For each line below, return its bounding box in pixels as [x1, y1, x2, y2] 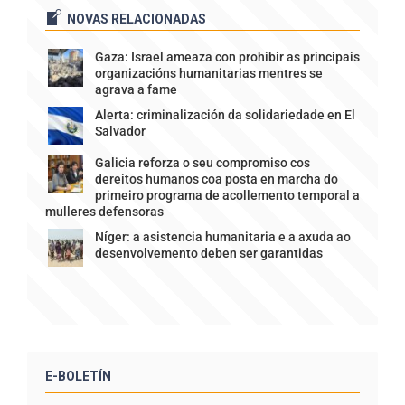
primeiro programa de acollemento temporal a [95, 187, 360, 202]
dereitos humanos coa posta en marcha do [95, 171, 338, 186]
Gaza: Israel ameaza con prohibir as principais [95, 49, 360, 64]
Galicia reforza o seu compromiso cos [95, 155, 310, 170]
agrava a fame [95, 81, 177, 97]
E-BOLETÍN [45, 368, 111, 383]
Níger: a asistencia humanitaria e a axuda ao [95, 229, 351, 244]
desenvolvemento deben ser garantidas [95, 245, 323, 260]
